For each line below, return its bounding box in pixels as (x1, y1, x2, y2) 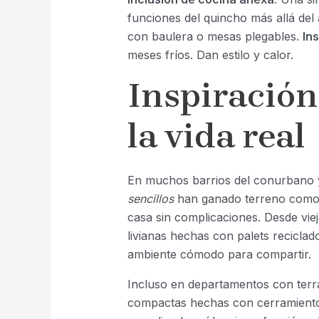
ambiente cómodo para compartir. (127, 247, 311, 262)
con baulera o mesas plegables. (127, 29, 303, 44)
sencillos (127, 192, 174, 206)
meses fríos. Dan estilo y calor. (127, 48, 293, 63)
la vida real (127, 116, 305, 157)
